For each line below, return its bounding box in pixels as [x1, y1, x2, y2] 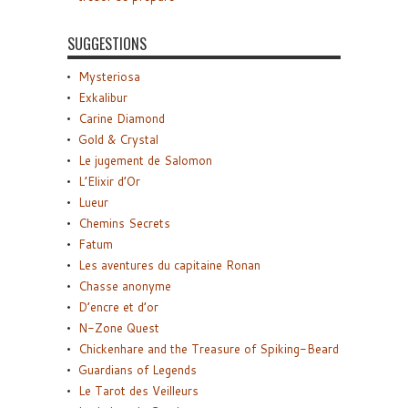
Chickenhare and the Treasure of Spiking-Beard [78, 341, 339, 358]
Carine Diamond [78, 110, 165, 127]
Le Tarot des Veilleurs [78, 382, 199, 400]
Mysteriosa [78, 68, 140, 86]
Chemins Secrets [78, 215, 170, 232]
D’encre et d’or [78, 299, 158, 316]
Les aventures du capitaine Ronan [78, 257, 260, 274]
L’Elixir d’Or [78, 173, 140, 190]
